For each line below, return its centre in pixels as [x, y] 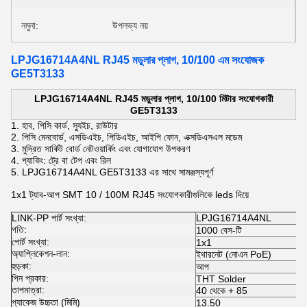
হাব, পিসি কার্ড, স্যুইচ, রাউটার [70, 125]
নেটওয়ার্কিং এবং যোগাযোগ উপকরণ [136, 149]
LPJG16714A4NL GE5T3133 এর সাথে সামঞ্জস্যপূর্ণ [116, 172]
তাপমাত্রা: [28, 290]
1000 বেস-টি [219, 230]
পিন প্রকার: [30, 278]
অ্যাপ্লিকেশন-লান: [41, 254]
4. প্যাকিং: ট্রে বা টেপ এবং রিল [61, 160]
